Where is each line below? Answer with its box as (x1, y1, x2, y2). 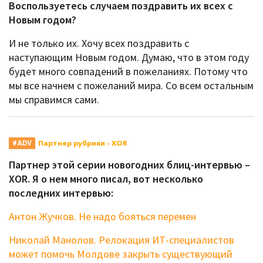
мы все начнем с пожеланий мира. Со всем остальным (9, 79, 254, 93)
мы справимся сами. (9, 93, 99, 107)
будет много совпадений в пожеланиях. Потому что (9, 65, 248, 79)
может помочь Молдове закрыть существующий (9, 247, 232, 261)
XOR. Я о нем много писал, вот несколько (9, 172, 203, 186)
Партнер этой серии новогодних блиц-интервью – (9, 158, 250, 172)
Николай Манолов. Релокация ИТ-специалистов (9, 233, 234, 247)
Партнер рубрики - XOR (38, 139, 127, 148)
